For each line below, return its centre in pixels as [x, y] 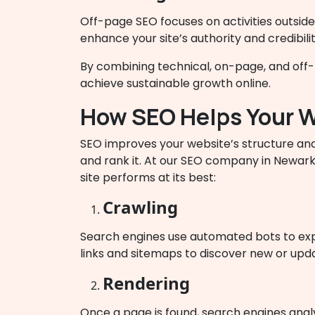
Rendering [146, 283]
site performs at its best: [148, 178]
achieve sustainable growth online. [175, 83]
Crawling [140, 207]
